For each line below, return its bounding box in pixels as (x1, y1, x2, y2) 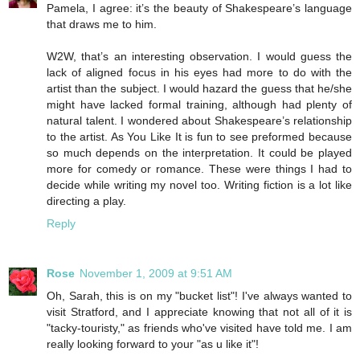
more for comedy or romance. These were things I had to (47, 162, 352, 175)
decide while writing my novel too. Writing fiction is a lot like (47, 178, 352, 191)
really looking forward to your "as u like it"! (47, 337, 259, 350)
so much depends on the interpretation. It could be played (47, 145, 352, 159)
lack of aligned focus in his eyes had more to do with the (47, 65, 352, 79)
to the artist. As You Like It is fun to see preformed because (47, 129, 352, 143)
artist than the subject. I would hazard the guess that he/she (47, 81, 352, 95)
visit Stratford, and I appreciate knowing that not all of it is (47, 305, 352, 318)
